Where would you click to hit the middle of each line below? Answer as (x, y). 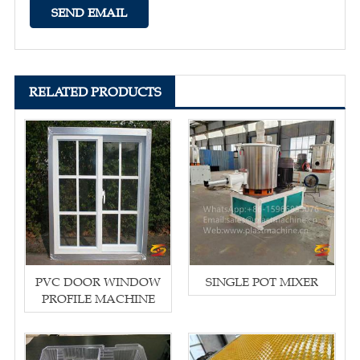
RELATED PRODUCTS (95, 92)
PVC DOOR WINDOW (98, 282)
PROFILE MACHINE (98, 299)
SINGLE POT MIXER (262, 282)
